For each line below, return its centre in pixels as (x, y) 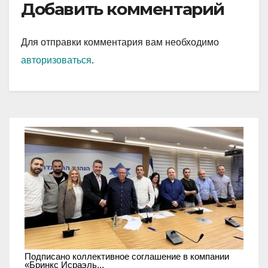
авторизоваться (56, 60)
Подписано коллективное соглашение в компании (127, 257)
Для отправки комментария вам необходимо (120, 42)
